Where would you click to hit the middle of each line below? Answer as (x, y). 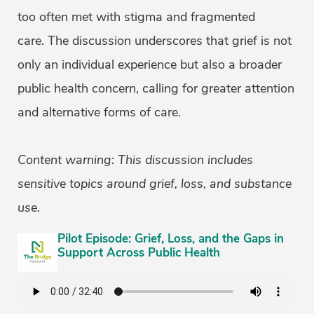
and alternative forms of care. (99, 112)
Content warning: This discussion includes (135, 160)
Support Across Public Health (138, 253)
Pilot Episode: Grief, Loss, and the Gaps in (170, 239)
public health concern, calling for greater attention (156, 88)
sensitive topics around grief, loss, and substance (155, 184)
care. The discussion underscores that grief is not (155, 41)
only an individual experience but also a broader (150, 64)
